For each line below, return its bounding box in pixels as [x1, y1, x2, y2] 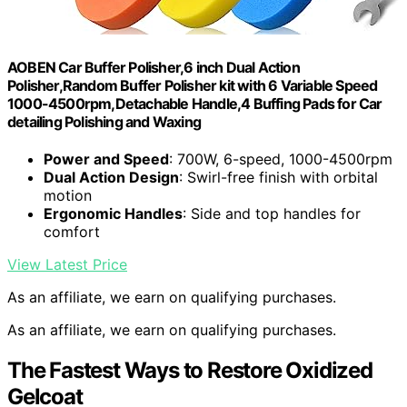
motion [44, 185, 92, 204]
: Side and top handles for [183, 203, 361, 223]
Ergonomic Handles [44, 203, 183, 223]
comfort [44, 222, 100, 241]
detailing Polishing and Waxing [7, 112, 201, 131]
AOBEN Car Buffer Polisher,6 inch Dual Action [7, 57, 300, 76]
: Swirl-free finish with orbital [179, 167, 378, 186]
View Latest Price [7, 254, 127, 273]
